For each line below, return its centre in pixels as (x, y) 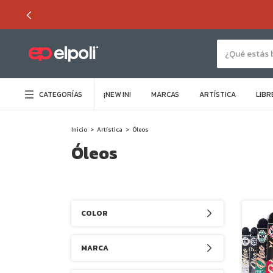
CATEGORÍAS (61, 94)
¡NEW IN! (117, 94)
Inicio (79, 129)
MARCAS (165, 94)
